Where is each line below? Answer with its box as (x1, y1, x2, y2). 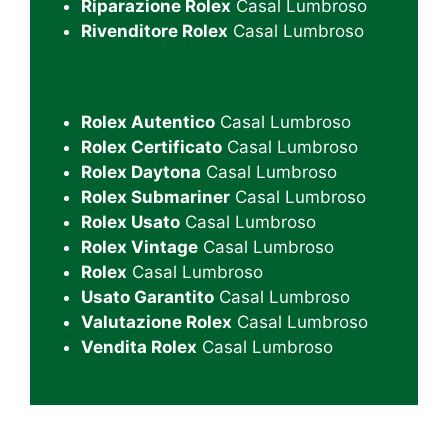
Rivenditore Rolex (81, 21, 228, 42)
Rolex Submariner (81, 186, 230, 207)
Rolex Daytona (81, 161, 201, 182)
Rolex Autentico (81, 111, 215, 132)
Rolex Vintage (81, 236, 198, 257)
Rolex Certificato (81, 136, 222, 157)
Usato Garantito (81, 286, 214, 307)
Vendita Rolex (81, 336, 197, 357)
